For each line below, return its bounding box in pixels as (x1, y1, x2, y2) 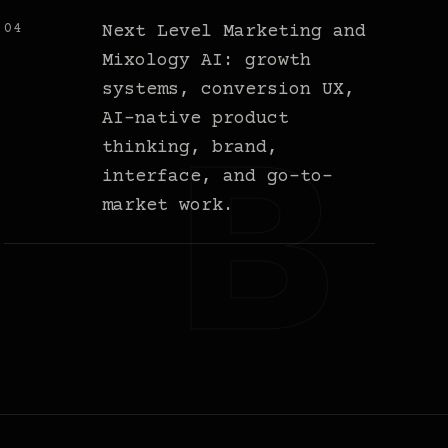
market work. (102, 196, 235, 217)
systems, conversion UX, (102, 80, 356, 101)
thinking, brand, (102, 138, 279, 159)
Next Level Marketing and (102, 22, 367, 43)
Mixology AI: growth (102, 51, 312, 72)
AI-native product (102, 109, 290, 130)
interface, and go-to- (102, 167, 334, 188)
